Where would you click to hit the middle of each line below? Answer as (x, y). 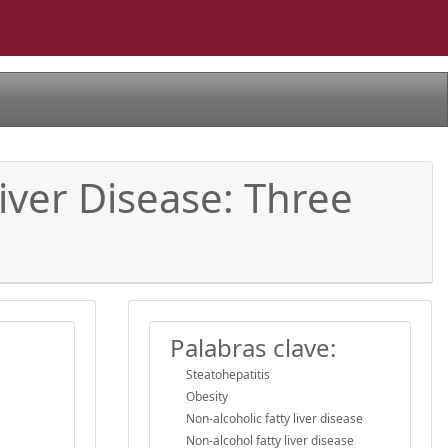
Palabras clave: (253, 347)
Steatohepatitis (228, 374)
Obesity (207, 396)
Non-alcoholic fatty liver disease (274, 418)
